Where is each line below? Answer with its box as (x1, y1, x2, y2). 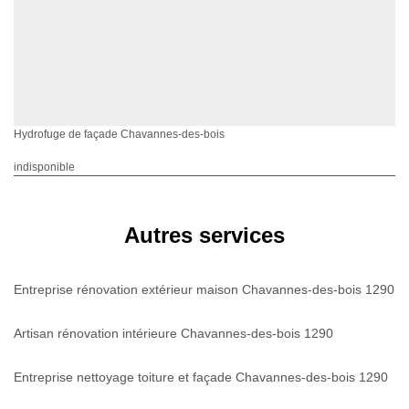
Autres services (124, 222, 285, 247)
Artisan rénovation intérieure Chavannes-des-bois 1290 (14, 325, 333, 341)
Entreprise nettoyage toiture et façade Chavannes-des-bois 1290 (14, 369, 388, 384)
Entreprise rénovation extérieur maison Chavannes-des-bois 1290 (14, 281, 394, 297)
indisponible (14, 160, 75, 173)
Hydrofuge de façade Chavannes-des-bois (14, 127, 225, 141)
